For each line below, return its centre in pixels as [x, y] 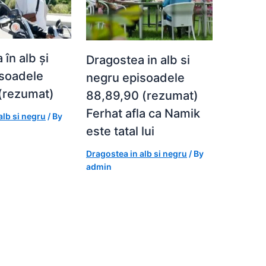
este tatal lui [120, 131]
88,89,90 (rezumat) [142, 95]
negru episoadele [135, 77]
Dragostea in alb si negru [137, 153]
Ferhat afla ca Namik [143, 113]
